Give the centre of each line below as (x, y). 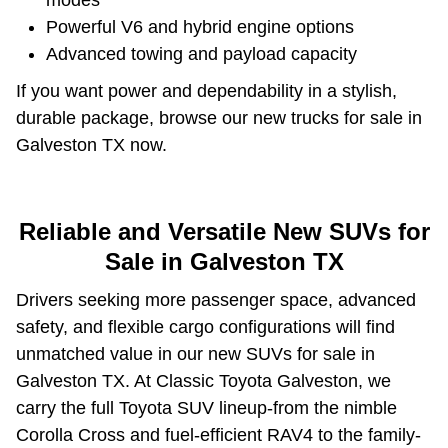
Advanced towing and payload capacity (201, 53)
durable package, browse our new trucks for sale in (219, 117)
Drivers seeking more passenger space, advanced (216, 300)
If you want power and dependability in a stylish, (206, 90)
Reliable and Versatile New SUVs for (224, 231)
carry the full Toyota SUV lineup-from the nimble (206, 408)
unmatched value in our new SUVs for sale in (195, 354)
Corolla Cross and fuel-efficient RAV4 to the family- (218, 435)
